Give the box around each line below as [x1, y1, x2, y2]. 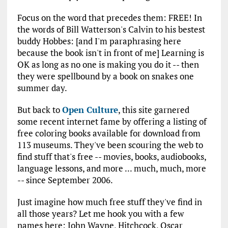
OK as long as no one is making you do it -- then [17, 59, 199, 71]
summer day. [17, 82, 67, 94]
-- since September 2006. [17, 174, 113, 186]
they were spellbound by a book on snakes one [17, 70, 194, 82]
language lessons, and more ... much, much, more [17, 162, 206, 175]
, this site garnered [118, 104, 189, 116]
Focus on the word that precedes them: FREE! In [17, 12, 202, 24]
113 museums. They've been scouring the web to [17, 139, 203, 151]
